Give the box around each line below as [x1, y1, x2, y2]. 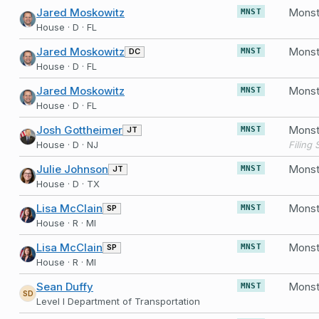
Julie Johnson [36, 162, 108, 176]
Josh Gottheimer [36, 123, 122, 137]
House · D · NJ [36, 139, 98, 150]
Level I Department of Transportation [36, 296, 200, 307]
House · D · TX [36, 178, 100, 189]
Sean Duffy [36, 280, 93, 293]
